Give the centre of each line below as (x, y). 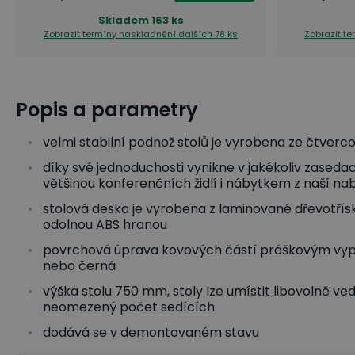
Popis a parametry (107, 110)
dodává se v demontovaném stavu (151, 332)
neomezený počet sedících (129, 307)
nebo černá (79, 266)
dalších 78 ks (208, 34)
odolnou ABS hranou (105, 225)
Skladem (123, 20)
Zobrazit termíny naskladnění (111, 34)
